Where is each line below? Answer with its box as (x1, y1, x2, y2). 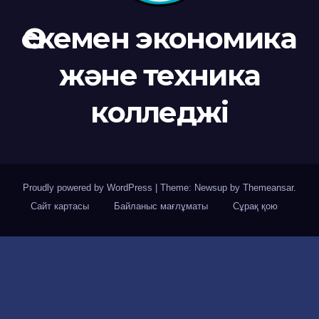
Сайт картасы (31, 201, 89, 212)
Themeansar (243, 182, 293, 194)
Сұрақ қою (233, 201, 278, 212)
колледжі (90, 95, 229, 130)
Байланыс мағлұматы (114, 201, 208, 212)
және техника (58, 58, 261, 93)
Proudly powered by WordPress (23, 182, 155, 194)
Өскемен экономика (22, 21, 297, 56)
